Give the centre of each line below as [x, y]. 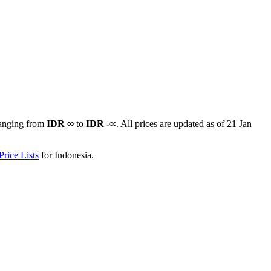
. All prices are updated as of [171, 123]
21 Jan [239, 123]
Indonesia [73, 155]
